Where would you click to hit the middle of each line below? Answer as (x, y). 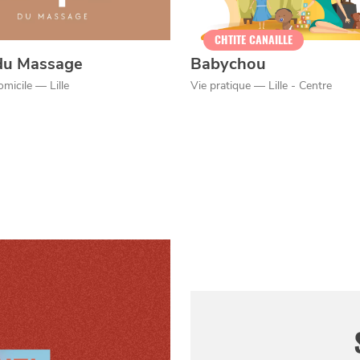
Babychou (228, 63)
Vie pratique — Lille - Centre (261, 85)
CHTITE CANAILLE (253, 39)
